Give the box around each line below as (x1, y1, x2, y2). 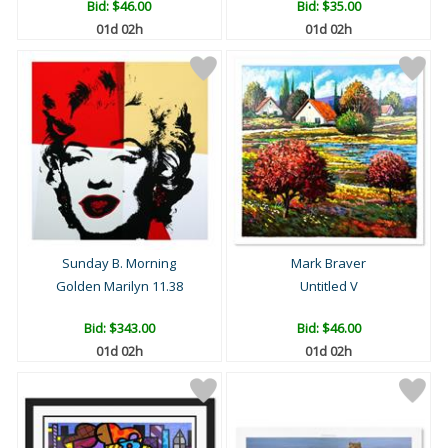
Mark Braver (291, 254, 366, 273)
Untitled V (299, 277, 358, 296)
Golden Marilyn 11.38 (55, 277, 183, 296)
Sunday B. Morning (62, 254, 177, 273)
